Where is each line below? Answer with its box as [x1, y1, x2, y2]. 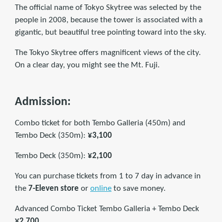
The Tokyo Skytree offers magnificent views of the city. [15, 48, 201, 57]
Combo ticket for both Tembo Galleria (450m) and [15, 118, 185, 127]
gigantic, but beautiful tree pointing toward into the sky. [15, 28, 206, 37]
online [90, 184, 111, 193]
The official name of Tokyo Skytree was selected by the [15, 3, 201, 12]
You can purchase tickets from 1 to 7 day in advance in [15, 171, 201, 180]
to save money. [111, 184, 166, 193]
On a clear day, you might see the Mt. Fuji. [15, 60, 160, 69]
